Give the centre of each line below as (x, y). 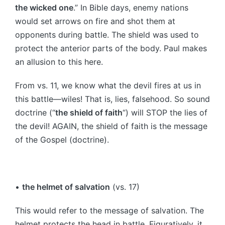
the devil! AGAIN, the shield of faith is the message (111, 126)
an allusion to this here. (59, 62)
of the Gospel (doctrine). (62, 139)
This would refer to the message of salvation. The (109, 210)
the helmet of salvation (66, 187)
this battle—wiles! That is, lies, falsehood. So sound (113, 99)
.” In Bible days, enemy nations (131, 7)
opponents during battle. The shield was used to (107, 34)
